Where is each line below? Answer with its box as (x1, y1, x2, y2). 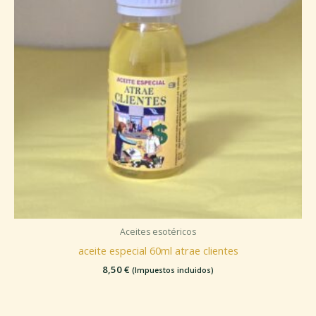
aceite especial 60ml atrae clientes (78, 243, 238, 257)
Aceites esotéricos (120, 226, 196, 238)
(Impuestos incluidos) (132, 265, 214, 275)
